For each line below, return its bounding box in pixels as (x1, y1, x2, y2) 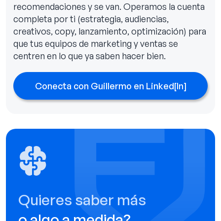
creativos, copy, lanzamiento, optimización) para (13, 25, 206, 37)
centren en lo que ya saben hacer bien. (13, 50, 166, 61)
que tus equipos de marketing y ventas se (13, 37, 178, 49)
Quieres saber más (18, 190, 146, 209)
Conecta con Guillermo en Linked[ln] (35, 80, 186, 91)
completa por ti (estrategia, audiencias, (13, 13, 169, 24)
